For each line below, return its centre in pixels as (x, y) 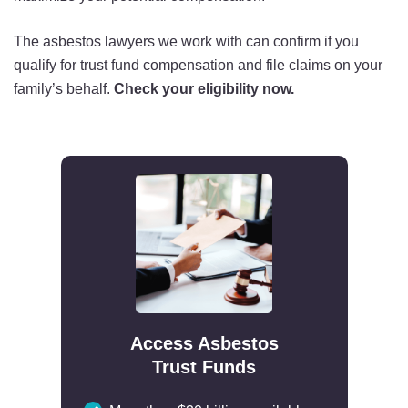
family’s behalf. (62, 88)
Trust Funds (204, 367)
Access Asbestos (204, 343)
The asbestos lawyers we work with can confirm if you (186, 41)
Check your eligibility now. (202, 88)
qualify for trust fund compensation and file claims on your (198, 65)
